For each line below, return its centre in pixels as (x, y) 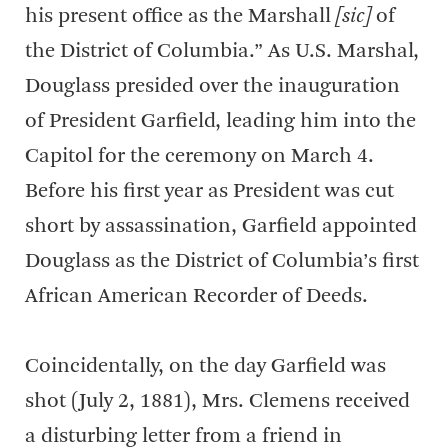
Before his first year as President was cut (209, 191)
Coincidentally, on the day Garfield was (205, 366)
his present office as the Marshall (180, 16)
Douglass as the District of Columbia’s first (222, 261)
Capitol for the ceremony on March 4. (199, 156)
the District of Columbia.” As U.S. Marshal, (222, 51)
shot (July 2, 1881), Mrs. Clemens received (217, 401)
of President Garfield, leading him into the (220, 121)
